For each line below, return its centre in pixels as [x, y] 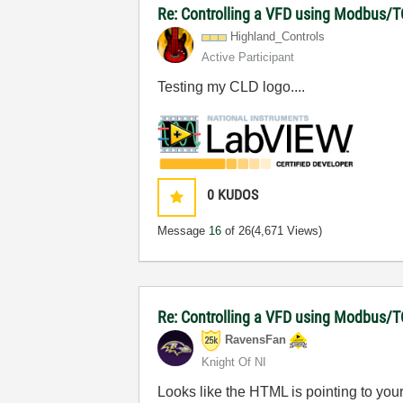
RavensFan [256, 339]
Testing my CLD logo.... [232, 87]
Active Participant [248, 58]
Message [184, 230]
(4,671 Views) [287, 230]
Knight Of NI [234, 362]
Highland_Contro [273, 37]
